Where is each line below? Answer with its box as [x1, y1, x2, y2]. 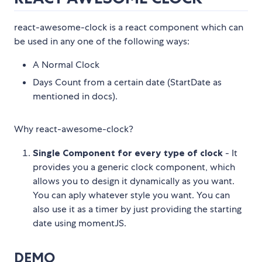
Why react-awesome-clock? [14, 123, 133, 136]
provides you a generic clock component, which [33, 161, 235, 174]
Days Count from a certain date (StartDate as [33, 76, 222, 89]
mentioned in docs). [33, 90, 118, 103]
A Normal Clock [33, 58, 99, 71]
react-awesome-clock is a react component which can [14, 21, 243, 34]
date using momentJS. [33, 217, 126, 230]
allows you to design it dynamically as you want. [33, 175, 235, 188]
